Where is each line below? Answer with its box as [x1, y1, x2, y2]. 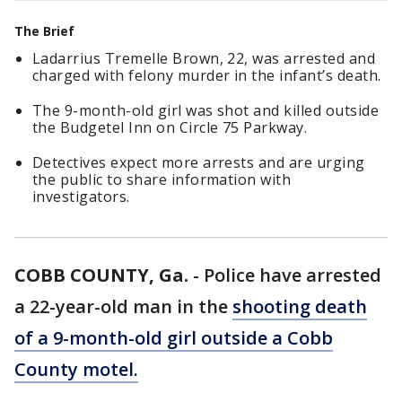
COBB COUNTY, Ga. [14, 263, 188, 287]
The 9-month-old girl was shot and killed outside [32, 100, 380, 120]
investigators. [32, 187, 130, 206]
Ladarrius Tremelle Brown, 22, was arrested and [32, 48, 376, 68]
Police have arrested [204, 263, 381, 287]
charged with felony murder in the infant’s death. [32, 66, 381, 85]
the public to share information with [32, 170, 292, 189]
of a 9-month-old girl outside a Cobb [14, 326, 333, 350]
